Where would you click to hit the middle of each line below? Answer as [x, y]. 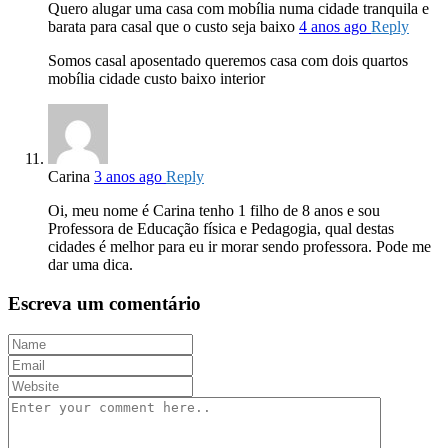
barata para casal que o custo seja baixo [171, 27]
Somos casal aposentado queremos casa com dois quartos [228, 61]
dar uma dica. [90, 265]
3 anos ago [130, 177]
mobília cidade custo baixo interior [156, 79]
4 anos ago [335, 27]
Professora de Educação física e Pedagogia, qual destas [221, 229]
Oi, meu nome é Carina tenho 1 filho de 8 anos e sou [214, 211]
